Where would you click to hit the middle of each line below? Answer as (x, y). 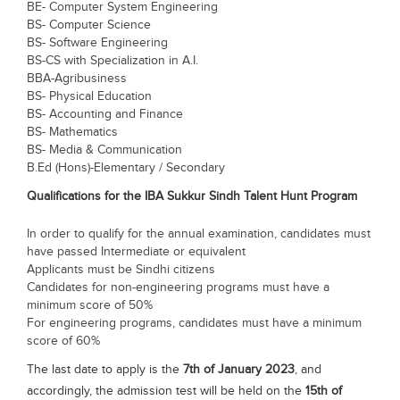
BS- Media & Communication (104, 150)
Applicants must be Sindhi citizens (121, 270)
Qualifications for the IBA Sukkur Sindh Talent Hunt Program (192, 196)
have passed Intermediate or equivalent (138, 252)
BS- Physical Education (89, 96)
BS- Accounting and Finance (105, 114)
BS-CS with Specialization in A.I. (112, 61)
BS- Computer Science (89, 25)
